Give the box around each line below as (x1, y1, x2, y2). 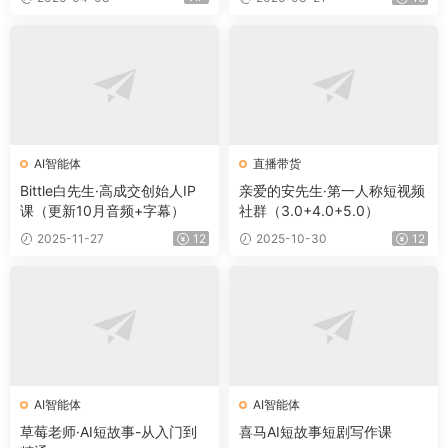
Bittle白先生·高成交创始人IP (20, 182, 196, 200)
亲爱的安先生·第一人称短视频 (239, 182, 425, 200)
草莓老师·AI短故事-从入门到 (20, 423, 197, 441)
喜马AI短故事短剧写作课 (239, 423, 392, 441)
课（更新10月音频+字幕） (20, 202, 185, 220)
